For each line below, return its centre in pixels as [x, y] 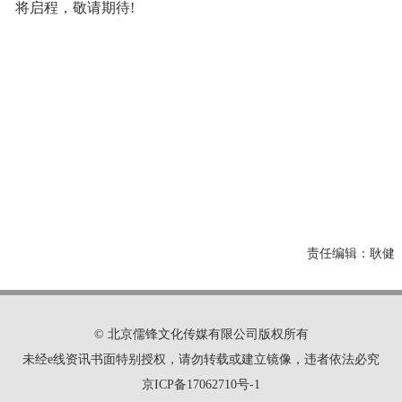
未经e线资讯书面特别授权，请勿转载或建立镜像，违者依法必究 [201, 359]
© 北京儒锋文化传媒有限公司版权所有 [201, 334]
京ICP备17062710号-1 [201, 385]
